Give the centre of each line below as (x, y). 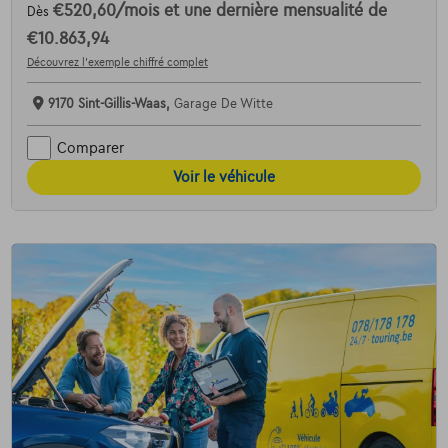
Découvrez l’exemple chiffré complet (117, 62)
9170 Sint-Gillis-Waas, (110, 104)
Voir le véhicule (224, 177)
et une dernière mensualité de (275, 11)
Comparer (90, 147)
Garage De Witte (223, 104)
